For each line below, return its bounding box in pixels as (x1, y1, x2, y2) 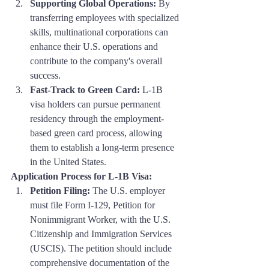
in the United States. (30, 156, 106, 167)
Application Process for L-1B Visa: (11, 171, 152, 181)
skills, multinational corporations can (30, 26, 171, 37)
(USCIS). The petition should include (30, 243, 174, 253)
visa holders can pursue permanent (30, 98, 163, 109)
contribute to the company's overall (30, 55, 165, 66)
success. (30, 70, 61, 80)
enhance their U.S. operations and (30, 41, 160, 52)
